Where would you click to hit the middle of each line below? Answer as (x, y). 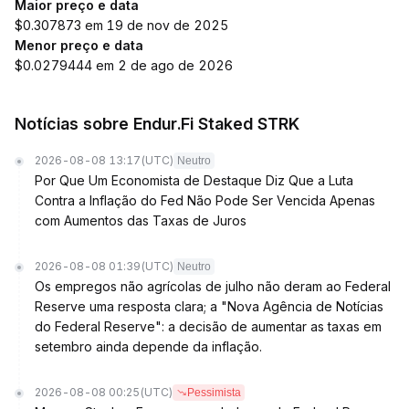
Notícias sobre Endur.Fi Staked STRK (157, 124)
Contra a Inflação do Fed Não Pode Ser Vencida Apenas (205, 200)
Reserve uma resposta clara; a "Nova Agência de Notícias (209, 306)
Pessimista (214, 393)
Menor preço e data (79, 45)
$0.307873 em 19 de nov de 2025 (121, 25)
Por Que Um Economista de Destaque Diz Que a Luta (194, 180)
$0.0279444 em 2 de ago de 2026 (124, 65)
